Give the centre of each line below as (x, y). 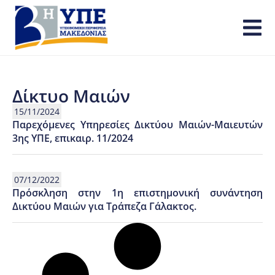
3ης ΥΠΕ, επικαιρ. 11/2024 (73, 138)
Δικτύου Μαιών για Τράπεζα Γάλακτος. (104, 206)
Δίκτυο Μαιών (71, 96)
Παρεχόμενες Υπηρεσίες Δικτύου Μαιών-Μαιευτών (137, 125)
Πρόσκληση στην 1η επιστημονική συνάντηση (137, 193)
